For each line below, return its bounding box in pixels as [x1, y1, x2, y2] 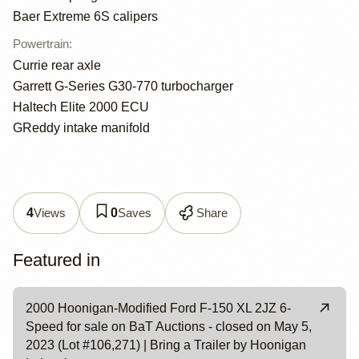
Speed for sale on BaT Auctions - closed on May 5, [26, 320, 312, 334]
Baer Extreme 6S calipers [13, 10, 158, 23]
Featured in [13, 249, 100, 270]
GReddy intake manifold [13, 121, 150, 135]
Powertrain [13, 37, 69, 51]
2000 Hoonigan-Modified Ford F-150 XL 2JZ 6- [26, 301, 291, 316]
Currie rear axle [13, 58, 101, 72]
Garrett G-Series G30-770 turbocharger [13, 79, 233, 93]
